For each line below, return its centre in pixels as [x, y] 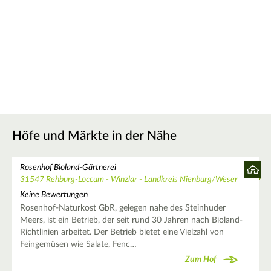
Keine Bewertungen [54, 195]
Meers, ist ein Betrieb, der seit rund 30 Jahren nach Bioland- [131, 220]
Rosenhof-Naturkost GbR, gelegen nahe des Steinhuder [122, 208]
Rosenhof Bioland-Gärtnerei [68, 167]
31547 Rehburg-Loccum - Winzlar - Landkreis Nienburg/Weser [129, 179]
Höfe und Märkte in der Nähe [94, 135]
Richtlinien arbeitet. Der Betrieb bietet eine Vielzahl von [122, 233]
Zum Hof [201, 259]
